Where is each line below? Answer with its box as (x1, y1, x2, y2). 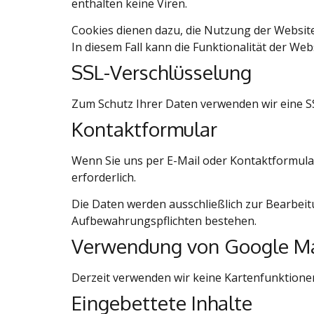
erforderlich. (71, 169, 136, 185)
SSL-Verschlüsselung (71, 59, 252, 85)
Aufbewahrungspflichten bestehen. (71, 213, 257, 229)
